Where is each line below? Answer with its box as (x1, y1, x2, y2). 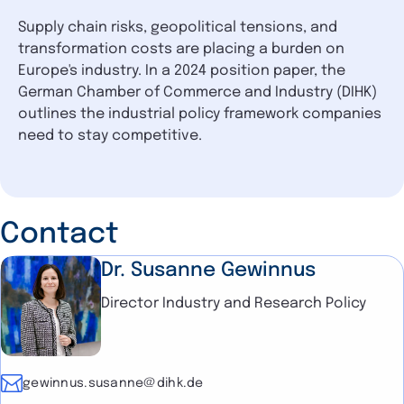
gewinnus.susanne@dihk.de (23, 377, 204, 390)
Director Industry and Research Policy (101, 295, 367, 311)
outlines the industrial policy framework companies (18, 106, 381, 122)
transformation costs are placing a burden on (18, 41, 344, 57)
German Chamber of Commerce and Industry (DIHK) (18, 84, 377, 100)
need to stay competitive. (18, 127, 202, 143)
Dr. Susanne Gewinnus (101, 260, 317, 280)
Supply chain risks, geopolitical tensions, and (18, 19, 337, 35)
